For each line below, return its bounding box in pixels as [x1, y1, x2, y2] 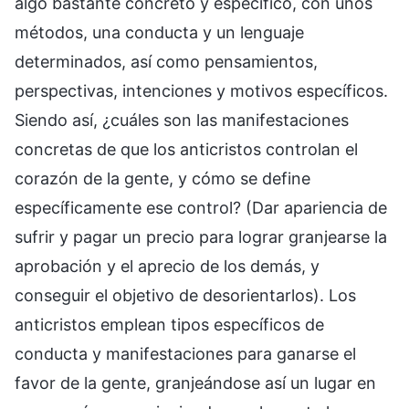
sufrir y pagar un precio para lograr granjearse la [15, 227, 387, 247]
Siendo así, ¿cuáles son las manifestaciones [15, 110, 349, 131]
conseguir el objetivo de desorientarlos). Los [15, 286, 356, 306]
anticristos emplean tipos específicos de [15, 315, 324, 335]
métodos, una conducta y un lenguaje [15, 23, 304, 43]
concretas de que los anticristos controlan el [15, 140, 358, 160]
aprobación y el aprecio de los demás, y [15, 257, 320, 277]
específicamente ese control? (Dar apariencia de [15, 198, 387, 218]
